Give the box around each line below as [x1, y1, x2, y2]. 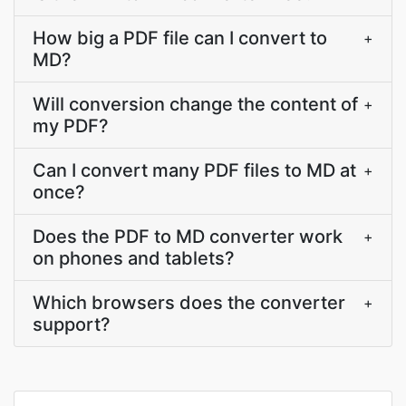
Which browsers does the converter [33, 292, 345, 314]
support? [33, 314, 111, 335]
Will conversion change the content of [33, 93, 358, 115]
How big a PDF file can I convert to [33, 27, 327, 49]
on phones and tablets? [33, 247, 235, 269]
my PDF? [33, 115, 109, 137]
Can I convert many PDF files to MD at [33, 159, 356, 181]
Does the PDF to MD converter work [33, 226, 343, 247]
